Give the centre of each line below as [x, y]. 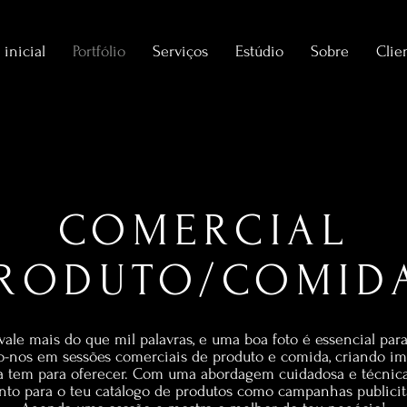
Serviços [180, 51]
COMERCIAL [203, 230]
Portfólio [99, 51]
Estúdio [259, 51]
